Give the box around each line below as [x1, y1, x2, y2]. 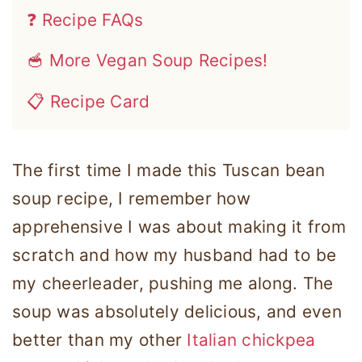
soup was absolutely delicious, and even [12, 301, 342, 322]
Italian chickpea [187, 329, 316, 350]
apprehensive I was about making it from [12, 216, 346, 237]
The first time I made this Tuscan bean [12, 159, 326, 180]
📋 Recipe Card [27, 90, 150, 112]
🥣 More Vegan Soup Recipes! [27, 50, 268, 71]
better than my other [12, 329, 187, 350]
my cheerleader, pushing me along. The [12, 272, 334, 293]
